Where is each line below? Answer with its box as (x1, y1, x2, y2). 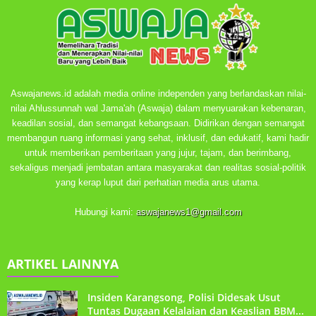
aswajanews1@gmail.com (135, 206, 242, 217)
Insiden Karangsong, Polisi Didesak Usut (87, 290, 281, 304)
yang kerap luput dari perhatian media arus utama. (56, 176, 260, 188)
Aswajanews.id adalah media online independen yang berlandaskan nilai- (10, 87, 306, 99)
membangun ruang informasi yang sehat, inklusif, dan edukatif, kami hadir (7, 132, 309, 143)
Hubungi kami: (74, 206, 136, 217)
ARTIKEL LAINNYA (7, 255, 119, 272)
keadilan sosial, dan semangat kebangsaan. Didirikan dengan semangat (11, 117, 305, 128)
